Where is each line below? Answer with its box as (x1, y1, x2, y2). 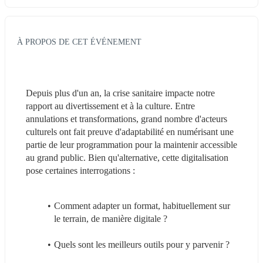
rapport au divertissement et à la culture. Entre (26, 100, 195, 111)
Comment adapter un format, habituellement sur (53, 200, 230, 211)
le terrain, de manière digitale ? (54, 213, 167, 224)
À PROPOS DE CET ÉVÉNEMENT (17, 36, 141, 46)
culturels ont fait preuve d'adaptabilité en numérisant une (26, 126, 234, 137)
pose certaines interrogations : (26, 165, 135, 176)
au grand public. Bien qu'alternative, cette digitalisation (26, 152, 228, 163)
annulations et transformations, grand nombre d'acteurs (26, 113, 227, 124)
